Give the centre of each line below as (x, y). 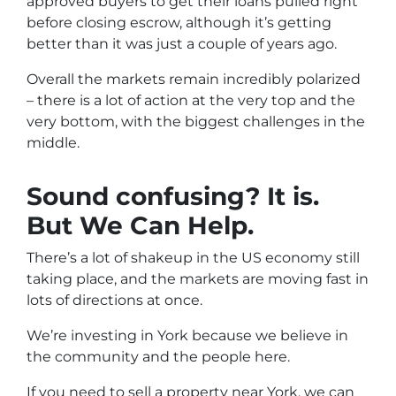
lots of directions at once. (114, 301)
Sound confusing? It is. (173, 197)
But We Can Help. (140, 226)
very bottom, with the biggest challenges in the (196, 122)
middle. (53, 143)
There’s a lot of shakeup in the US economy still (193, 258)
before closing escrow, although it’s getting (179, 23)
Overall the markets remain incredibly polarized (194, 80)
